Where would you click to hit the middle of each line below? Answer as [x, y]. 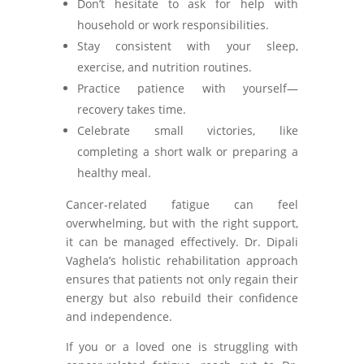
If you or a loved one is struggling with [182, 347]
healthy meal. [114, 173]
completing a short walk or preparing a [188, 152]
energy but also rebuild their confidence [182, 298]
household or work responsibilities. [173, 25]
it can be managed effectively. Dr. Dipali [182, 242]
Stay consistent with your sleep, [188, 46]
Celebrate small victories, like [188, 130]
